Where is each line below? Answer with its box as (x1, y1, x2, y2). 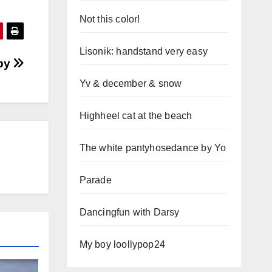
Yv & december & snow (79, 78, 182, 89)
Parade (79, 175, 112, 185)
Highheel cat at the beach (79, 110, 192, 121)
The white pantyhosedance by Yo (79, 143, 226, 153)
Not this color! (79, 14, 140, 24)
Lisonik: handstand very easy (79, 46, 208, 56)
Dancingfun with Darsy (79, 207, 180, 217)
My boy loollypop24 (79, 239, 166, 250)
